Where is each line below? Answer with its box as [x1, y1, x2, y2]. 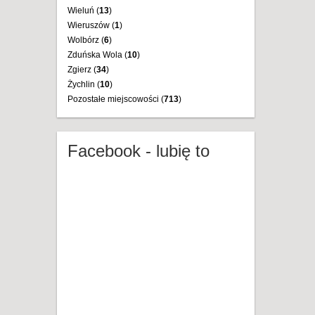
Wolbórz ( [67, 35, 104, 45]
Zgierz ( [67, 65, 96, 75]
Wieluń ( [67, 6, 99, 15]
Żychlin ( [67, 79, 100, 89]
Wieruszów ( [67, 20, 115, 30]
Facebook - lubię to [67, 141, 210, 160]
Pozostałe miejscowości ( [67, 94, 164, 104]
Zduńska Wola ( [67, 50, 127, 60]
